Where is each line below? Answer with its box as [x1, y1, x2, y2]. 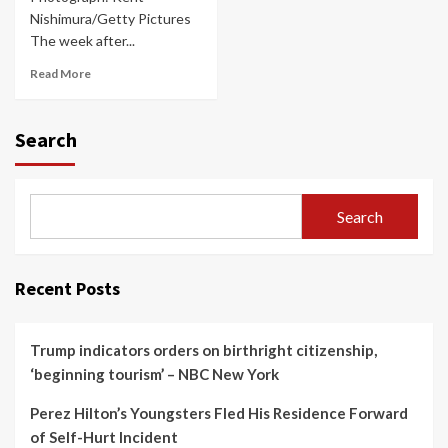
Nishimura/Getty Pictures [30, 10, 191, 27]
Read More [30, 66, 91, 81]
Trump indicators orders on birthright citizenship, [30, 341, 377, 359]
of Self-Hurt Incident [30, 428, 178, 446]
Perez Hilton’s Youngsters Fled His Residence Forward [30, 404, 408, 422]
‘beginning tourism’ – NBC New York [30, 365, 279, 383]
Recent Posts [15, 277, 120, 300]
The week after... [30, 32, 135, 49]
